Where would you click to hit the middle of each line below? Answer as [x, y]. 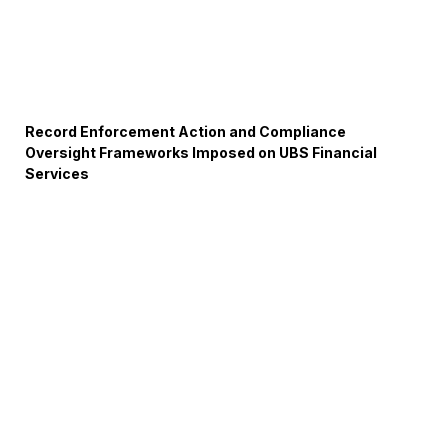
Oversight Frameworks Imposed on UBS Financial [201, 152]
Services [57, 173]
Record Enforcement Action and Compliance [186, 131]
